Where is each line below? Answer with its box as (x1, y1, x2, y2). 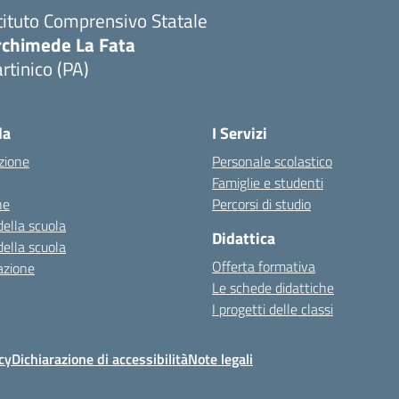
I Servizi (212, 121, 267, 145)
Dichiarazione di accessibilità (12, 348, 188, 370)
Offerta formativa (212, 256, 315, 277)
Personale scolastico (212, 151, 332, 172)
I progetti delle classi (212, 298, 333, 320)
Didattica (212, 226, 275, 250)
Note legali (188, 348, 253, 370)
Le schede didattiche (212, 277, 334, 298)
